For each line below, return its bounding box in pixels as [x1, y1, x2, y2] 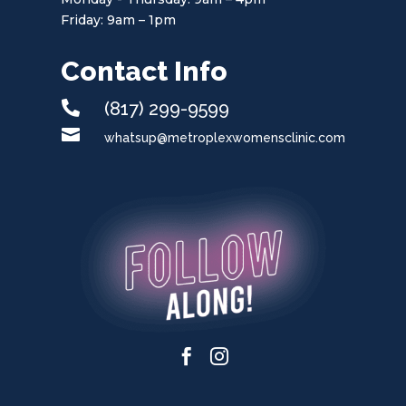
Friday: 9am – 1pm [61, 11, 177, 28]
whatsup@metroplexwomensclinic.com [103, 130, 345, 145]
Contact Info [61, 54, 228, 87]
